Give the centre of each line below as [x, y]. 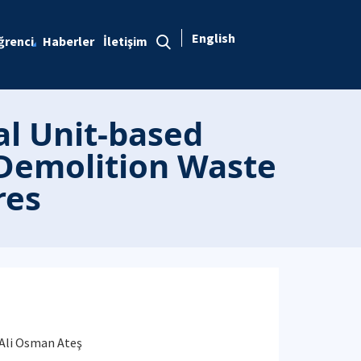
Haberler [68, 41]
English [213, 38]
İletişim [125, 41]
